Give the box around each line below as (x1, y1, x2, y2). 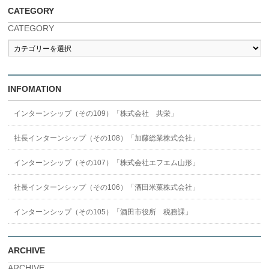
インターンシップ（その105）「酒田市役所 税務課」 (14, 208, 193, 216)
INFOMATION (8, 84, 62, 94)
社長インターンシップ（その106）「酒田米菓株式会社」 (14, 183, 200, 192)
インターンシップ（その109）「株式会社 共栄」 (14, 109, 178, 118)
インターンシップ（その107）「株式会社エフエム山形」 (14, 159, 200, 167)
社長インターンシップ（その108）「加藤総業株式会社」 (14, 134, 200, 142)
